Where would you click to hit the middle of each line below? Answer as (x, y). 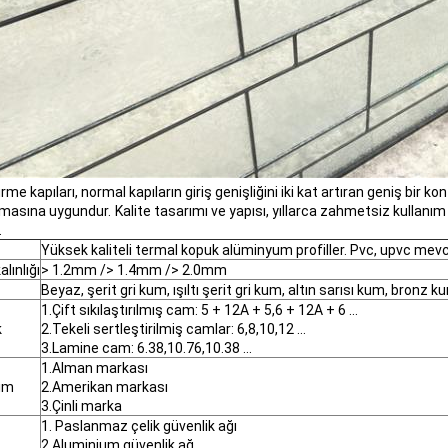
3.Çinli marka (81, 406)
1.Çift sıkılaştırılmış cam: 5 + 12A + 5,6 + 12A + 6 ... (199, 310)
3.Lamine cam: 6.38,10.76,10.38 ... (146, 348)
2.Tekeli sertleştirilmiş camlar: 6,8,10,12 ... (173, 329)
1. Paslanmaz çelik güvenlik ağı (139, 426)
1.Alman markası (94, 368)
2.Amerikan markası (104, 387)
